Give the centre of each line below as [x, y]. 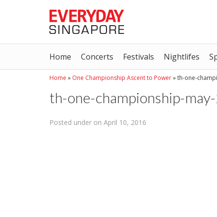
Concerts [97, 57]
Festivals [139, 57]
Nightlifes [182, 57]
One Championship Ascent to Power [122, 78]
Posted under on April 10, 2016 [98, 122]
